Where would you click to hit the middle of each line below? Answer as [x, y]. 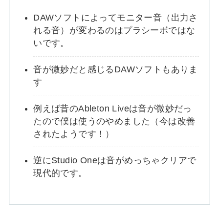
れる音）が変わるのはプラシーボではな [114, 31]
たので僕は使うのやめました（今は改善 [114, 121]
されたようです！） [74, 134]
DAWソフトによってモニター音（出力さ [116, 18]
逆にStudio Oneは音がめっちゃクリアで [115, 160]
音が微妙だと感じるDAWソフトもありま [116, 70]
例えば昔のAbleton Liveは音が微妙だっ [113, 108]
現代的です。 [60, 173]
